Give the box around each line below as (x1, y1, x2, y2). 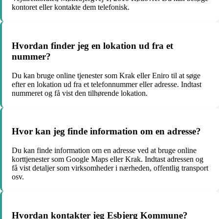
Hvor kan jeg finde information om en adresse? (12, 126, 201, 137)
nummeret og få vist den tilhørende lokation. (12, 88, 148, 97)
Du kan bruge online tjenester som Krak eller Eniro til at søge (12, 71, 200, 80)
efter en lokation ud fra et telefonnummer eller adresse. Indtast (12, 80, 201, 88)
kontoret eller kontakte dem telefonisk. (12, 3, 130, 12)
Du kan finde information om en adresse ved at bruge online (12, 146, 197, 155)
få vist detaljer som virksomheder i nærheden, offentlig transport (12, 164, 208, 173)
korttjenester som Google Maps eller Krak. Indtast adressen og (12, 155, 203, 164)
